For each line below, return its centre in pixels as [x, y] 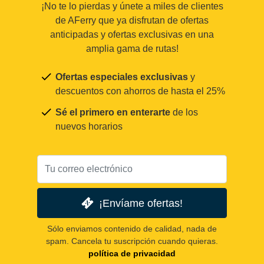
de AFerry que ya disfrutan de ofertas [132, 20]
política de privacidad [132, 254]
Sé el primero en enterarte [113, 112]
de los [184, 112]
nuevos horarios [89, 126]
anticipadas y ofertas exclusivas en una [132, 34]
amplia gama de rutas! [132, 48]
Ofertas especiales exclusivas [122, 77]
